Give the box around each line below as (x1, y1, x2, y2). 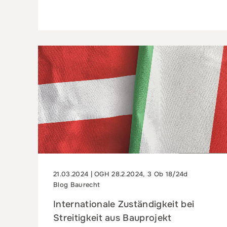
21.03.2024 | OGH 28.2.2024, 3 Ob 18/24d (53, 169, 188, 178)
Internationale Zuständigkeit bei (53, 198, 195, 210)
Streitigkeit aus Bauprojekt (53, 212, 172, 223)
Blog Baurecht (53, 180, 100, 189)
